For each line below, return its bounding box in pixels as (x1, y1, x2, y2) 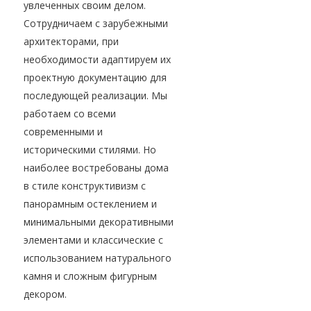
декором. (24, 287, 67, 301)
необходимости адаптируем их (24, 53, 171, 67)
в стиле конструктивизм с (24, 179, 146, 193)
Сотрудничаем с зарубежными (24, 17, 168, 31)
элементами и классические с (24, 233, 163, 247)
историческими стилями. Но (24, 143, 156, 157)
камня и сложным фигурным (24, 269, 157, 283)
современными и (24, 125, 103, 139)
